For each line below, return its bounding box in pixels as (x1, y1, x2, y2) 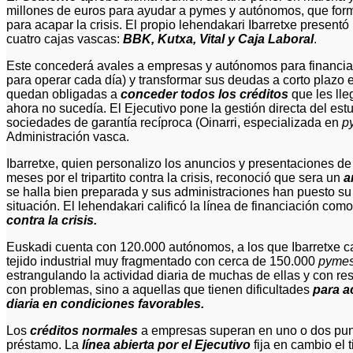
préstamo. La (6, 337, 82, 351)
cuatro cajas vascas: (6, 32, 123, 46)
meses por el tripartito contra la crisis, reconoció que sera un (6, 170, 344, 184)
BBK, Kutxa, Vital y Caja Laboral (123, 32, 314, 46)
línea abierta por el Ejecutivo (82, 337, 251, 351)
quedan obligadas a (6, 87, 121, 101)
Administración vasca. (6, 129, 129, 143)
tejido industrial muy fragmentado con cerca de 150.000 (6, 254, 318, 268)
